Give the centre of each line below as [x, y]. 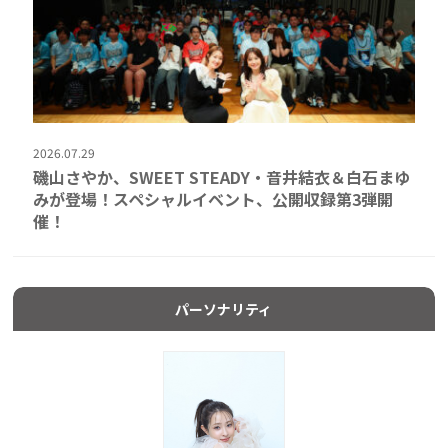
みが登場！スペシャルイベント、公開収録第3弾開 [213, 198]
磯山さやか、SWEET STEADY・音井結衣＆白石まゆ [222, 176]
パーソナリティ [224, 308]
